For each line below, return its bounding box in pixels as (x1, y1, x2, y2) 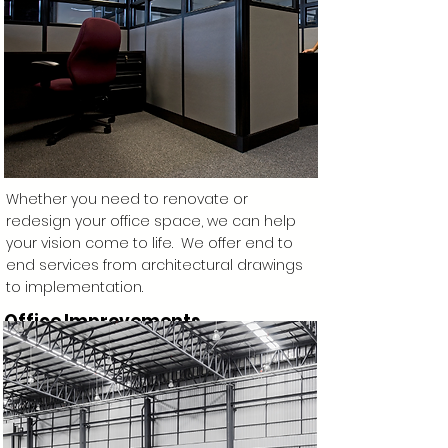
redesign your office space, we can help (6, 211, 296, 231)
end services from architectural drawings (6, 255, 303, 275)
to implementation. (6, 277, 143, 297)
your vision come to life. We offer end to (6, 233, 293, 253)
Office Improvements (4, 309, 201, 333)
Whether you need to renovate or (6, 189, 248, 209)
